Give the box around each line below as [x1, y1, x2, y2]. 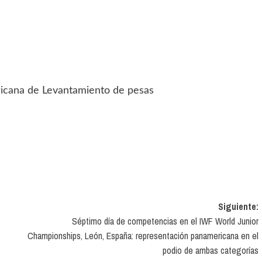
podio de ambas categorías [162, 244, 258, 257]
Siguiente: [218, 200, 258, 213]
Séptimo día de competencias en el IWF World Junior [71, 215, 258, 227]
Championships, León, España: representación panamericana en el [27, 229, 258, 242]
